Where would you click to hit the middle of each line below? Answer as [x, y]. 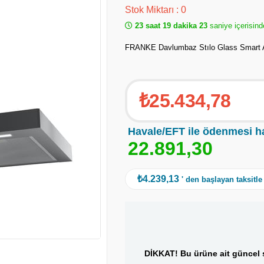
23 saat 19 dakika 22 [170, 26]
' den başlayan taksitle [222, 179]
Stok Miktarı [151, 10]
